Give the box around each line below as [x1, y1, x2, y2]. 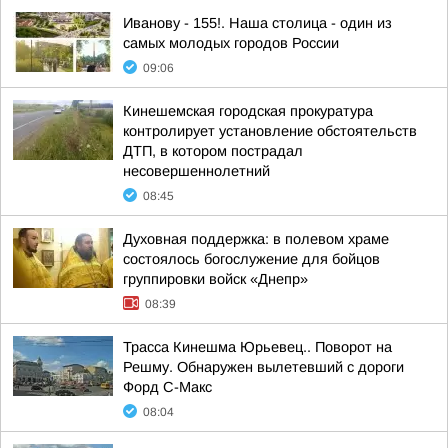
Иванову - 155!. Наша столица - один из [123, 15, 392, 31]
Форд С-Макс [123, 379, 212, 395]
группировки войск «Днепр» [123, 271, 308, 287]
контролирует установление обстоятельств [123, 123, 417, 139]
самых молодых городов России [123, 35, 339, 51]
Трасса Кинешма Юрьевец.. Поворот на [123, 339, 392, 355]
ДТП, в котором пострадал [123, 143, 303, 159]
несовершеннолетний [123, 163, 270, 179]
